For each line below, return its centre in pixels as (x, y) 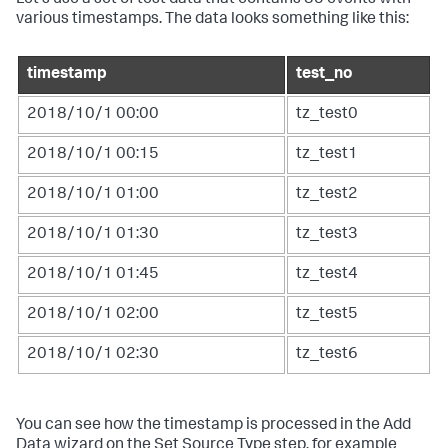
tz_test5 (327, 314)
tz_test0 (327, 114)
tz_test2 (327, 194)
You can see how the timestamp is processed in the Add (213, 425)
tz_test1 (327, 154)
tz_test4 (327, 274)
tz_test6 (327, 354)
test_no (324, 74)
